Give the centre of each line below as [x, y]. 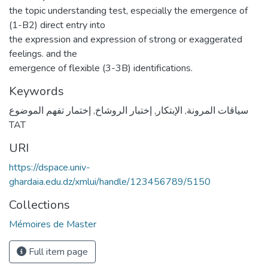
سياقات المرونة [217, 110]
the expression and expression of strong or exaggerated [126, 39]
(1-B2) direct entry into [57, 25]
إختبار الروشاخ [124, 110]
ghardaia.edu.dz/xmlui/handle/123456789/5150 [110, 182]
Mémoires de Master [53, 224]
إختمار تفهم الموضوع [50, 110]
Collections [39, 205]
